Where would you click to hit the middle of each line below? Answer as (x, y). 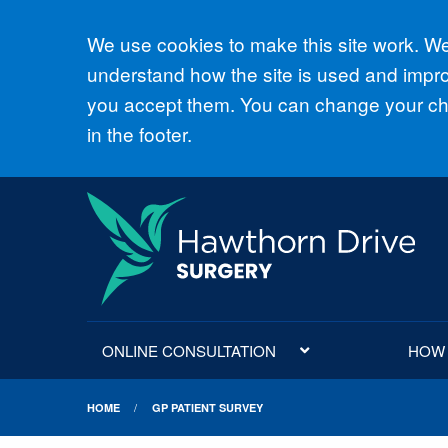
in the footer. (139, 133)
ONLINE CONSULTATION (189, 350)
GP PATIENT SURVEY (207, 407)
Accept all (163, 48)
